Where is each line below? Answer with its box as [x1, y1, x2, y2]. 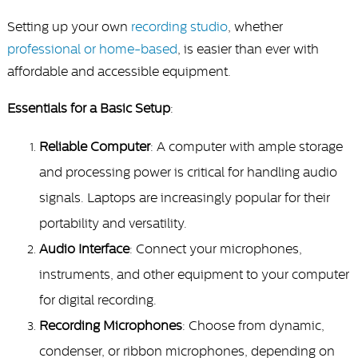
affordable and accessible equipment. [6, 64, 231, 79]
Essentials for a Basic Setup [6, 101, 170, 116]
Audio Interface [38, 241, 129, 257]
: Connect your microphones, [129, 241, 302, 257]
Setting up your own [6, 19, 131, 34]
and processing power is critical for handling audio [38, 165, 337, 180]
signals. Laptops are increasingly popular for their [38, 190, 330, 205]
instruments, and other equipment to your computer [38, 267, 349, 282]
